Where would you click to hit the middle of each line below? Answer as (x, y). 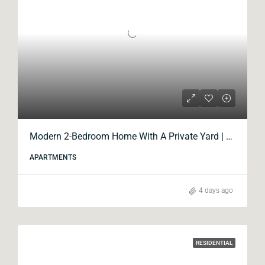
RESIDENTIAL (214, 243)
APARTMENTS (53, 157)
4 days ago (216, 190)
